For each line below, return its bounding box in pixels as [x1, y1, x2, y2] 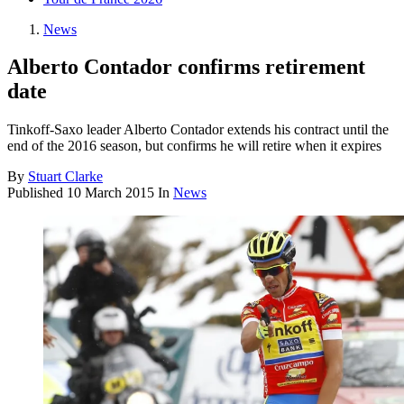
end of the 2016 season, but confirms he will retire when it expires [7, 138, 381, 154]
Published [7, 185, 67, 201]
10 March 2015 [67, 185, 154, 201]
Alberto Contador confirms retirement [7, 55, 365, 79]
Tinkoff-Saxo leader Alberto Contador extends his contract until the [7, 122, 389, 138]
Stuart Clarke [28, 169, 103, 185]
